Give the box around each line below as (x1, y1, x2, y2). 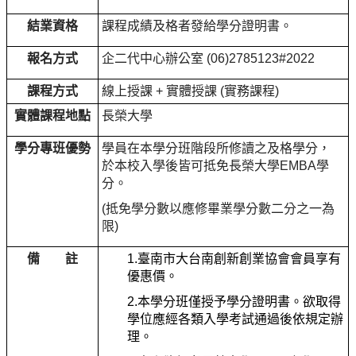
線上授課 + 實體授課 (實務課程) (102, 83, 280, 98)
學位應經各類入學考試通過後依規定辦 (127, 311, 344, 326)
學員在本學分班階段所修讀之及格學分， (102, 141, 331, 155)
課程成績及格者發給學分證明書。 (102, 18, 293, 33)
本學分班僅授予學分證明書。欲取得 (137, 294, 342, 308)
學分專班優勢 (14, 141, 91, 155)
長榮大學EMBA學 (229, 158, 330, 172)
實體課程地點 (14, 108, 91, 122)
